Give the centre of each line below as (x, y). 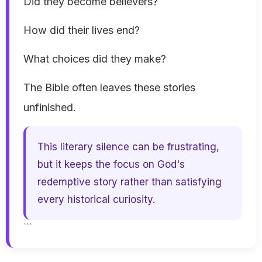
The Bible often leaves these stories (109, 88)
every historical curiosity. (96, 200)
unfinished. (50, 108)
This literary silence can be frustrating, (128, 147)
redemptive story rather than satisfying (130, 182)
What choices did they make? (95, 59)
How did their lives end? (82, 30)
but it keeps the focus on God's (111, 165)
